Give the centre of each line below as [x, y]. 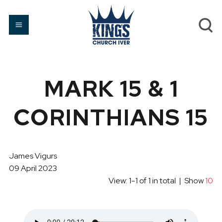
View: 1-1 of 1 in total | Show [157, 181]
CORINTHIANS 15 [111, 117]
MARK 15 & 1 [111, 89]
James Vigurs [33, 156]
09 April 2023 [33, 168]
